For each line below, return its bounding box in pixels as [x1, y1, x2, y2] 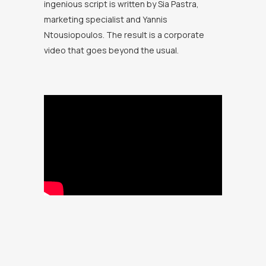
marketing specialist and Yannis [44, 13, 167, 25]
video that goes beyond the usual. [44, 44, 179, 56]
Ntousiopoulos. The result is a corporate [44, 28, 204, 40]
